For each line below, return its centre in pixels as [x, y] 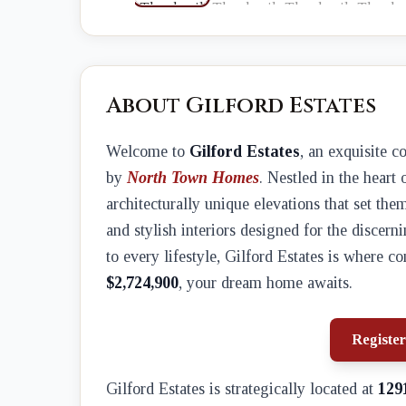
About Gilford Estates [241, 106]
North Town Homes [193, 178]
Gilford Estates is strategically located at [242, 389]
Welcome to [148, 151]
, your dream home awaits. [266, 283]
